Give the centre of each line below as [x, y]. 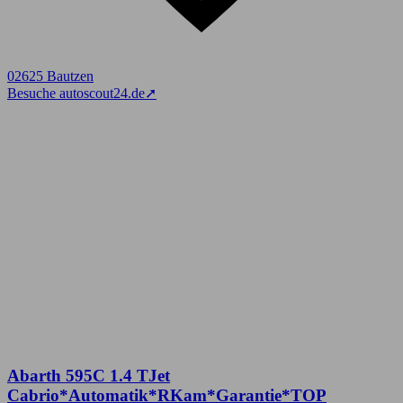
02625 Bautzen [50, 76]
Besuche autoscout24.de [76, 94]
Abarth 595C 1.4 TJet [89, 375]
